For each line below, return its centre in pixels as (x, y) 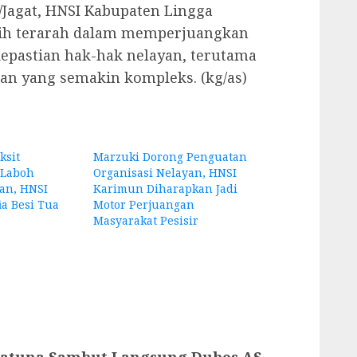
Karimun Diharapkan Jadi (166, 188)
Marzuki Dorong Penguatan (171, 156)
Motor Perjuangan (144, 204)
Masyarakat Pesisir (146, 220)
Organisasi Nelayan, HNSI (165, 172)
